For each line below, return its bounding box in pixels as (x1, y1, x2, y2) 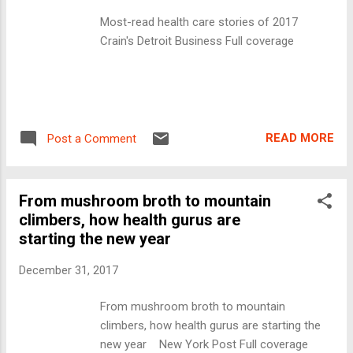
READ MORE (266, 131, 334, 146)
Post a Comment (47, 131, 136, 146)
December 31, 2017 (19, 262, 118, 277)
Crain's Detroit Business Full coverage (100, 33, 295, 48)
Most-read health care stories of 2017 (100, 14, 308, 29)
